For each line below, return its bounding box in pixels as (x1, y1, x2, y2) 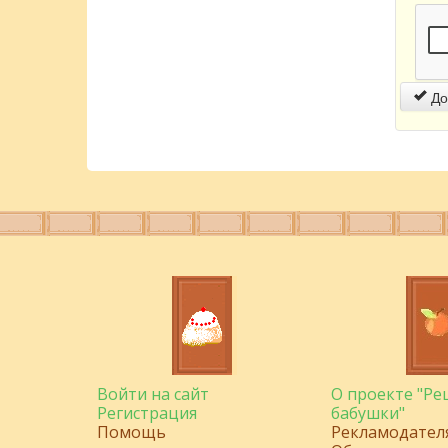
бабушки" (331, 401, 405, 424)
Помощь (97, 420, 166, 443)
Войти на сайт (97, 382, 209, 405)
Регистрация (97, 401, 197, 424)
